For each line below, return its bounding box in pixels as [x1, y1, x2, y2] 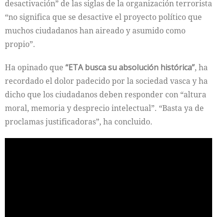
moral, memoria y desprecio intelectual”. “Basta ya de [5, 102, 204, 113]
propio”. [5, 38, 35, 49]
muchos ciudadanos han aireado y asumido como [5, 25, 186, 36]
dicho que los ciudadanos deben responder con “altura [5, 89, 206, 100]
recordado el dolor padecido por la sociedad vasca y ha [5, 75, 208, 86]
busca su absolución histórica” [83, 62, 195, 73]
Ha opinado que [5, 62, 65, 73]
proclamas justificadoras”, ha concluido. [5, 116, 153, 127]
